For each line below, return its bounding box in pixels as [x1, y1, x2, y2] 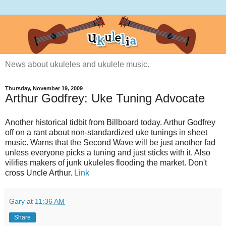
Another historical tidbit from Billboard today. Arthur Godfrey [5, 118, 215, 127]
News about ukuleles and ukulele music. [5, 60, 149, 69]
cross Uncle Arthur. [5, 168, 74, 178]
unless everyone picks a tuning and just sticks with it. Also [5, 148, 210, 157]
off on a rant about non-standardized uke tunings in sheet [5, 128, 207, 137]
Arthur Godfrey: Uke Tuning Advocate [5, 91, 205, 105]
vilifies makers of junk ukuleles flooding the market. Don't [5, 158, 207, 167]
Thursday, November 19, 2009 [5, 85, 83, 92]
